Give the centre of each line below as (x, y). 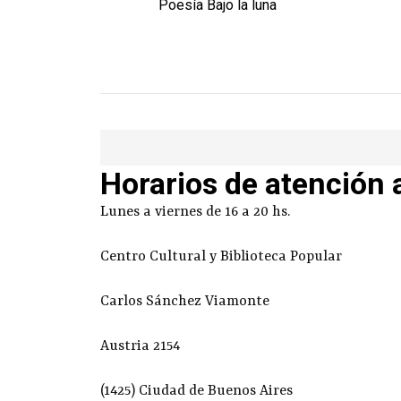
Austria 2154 (140, 346)
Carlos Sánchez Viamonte (185, 301)
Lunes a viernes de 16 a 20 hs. (195, 212)
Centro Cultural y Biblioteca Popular (221, 256)
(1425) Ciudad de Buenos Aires (196, 391)
